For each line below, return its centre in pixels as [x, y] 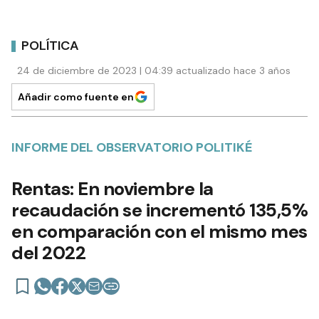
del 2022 [48, 253]
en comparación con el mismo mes [159, 232]
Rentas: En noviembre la [113, 189]
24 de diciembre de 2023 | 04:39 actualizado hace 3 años [154, 71]
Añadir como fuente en [76, 97]
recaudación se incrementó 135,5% [159, 210]
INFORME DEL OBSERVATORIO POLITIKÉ [132, 148]
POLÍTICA [50, 45]
